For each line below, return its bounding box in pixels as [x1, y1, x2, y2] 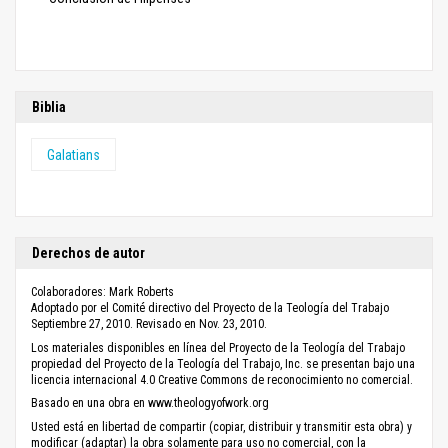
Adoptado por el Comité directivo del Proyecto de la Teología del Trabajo [31, 301, 389, 316]
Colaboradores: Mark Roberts [31, 285, 174, 300]
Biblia [32, 99, 66, 116]
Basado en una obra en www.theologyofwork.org [31, 396, 269, 411]
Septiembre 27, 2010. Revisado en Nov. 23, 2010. [31, 317, 267, 332]
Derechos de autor [32, 245, 145, 262]
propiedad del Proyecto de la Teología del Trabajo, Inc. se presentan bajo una [31, 356, 415, 371]
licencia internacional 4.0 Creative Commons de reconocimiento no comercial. [31, 372, 413, 387]
